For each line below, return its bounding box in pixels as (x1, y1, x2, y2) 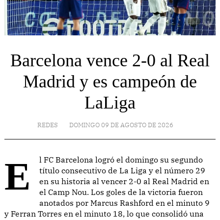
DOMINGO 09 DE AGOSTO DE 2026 (69, 120, 173, 129)
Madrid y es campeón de (23, 71, 197, 91)
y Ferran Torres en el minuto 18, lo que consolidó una (4, 208, 204, 219)
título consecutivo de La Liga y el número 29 (39, 165, 205, 175)
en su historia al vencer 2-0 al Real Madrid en (39, 176, 209, 186)
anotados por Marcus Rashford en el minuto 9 (39, 197, 210, 208)
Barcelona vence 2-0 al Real (10, 50, 210, 70)
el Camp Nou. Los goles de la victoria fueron (39, 187, 203, 197)
